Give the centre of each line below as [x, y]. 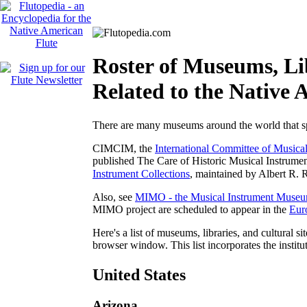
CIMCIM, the [124, 148]
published [115, 160]
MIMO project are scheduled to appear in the [191, 210]
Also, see [114, 197]
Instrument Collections [141, 174]
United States [139, 275]
